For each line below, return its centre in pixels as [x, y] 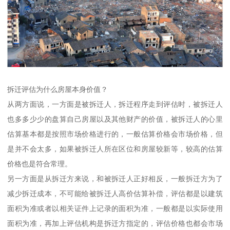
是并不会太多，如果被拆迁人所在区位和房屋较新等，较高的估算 [115, 149]
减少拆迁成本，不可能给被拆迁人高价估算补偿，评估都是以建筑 [115, 193]
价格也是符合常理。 [40, 164]
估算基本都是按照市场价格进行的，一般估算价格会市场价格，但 [115, 134]
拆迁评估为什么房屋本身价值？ [58, 89]
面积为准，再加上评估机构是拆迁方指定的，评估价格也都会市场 [115, 223]
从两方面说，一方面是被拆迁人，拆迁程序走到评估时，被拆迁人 [115, 104]
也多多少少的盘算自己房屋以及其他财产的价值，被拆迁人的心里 [115, 119]
